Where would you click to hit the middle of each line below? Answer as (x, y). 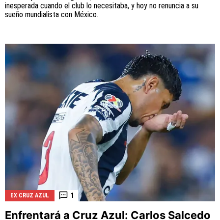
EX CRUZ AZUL (30, 195)
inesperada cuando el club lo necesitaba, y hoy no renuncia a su (102, 6)
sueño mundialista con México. (52, 15)
